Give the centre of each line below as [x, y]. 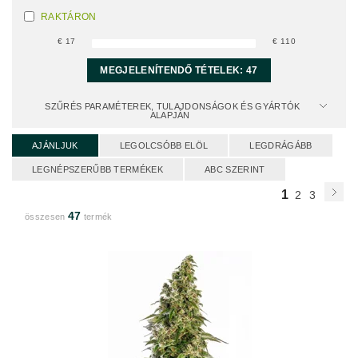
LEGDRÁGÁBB [281, 145]
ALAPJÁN [171, 115]
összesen [46, 217]
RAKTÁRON [69, 17]
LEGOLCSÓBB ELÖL [164, 145]
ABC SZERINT [235, 169]
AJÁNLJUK [55, 145]
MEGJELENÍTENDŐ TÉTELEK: [173, 70]
